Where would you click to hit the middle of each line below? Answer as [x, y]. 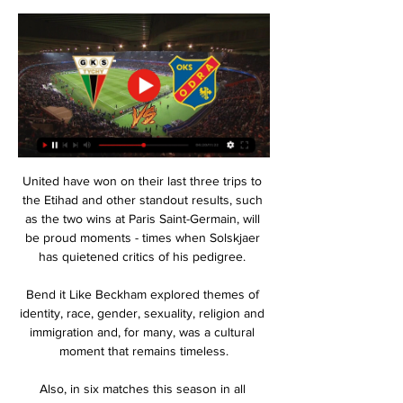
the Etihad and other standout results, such [142, 199]
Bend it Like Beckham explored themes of [142, 294]
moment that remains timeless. [144, 350]
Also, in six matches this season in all [142, 388]
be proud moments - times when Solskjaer [142, 237]
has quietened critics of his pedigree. [144, 256]
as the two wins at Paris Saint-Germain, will [142, 218]
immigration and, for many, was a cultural [142, 331]
